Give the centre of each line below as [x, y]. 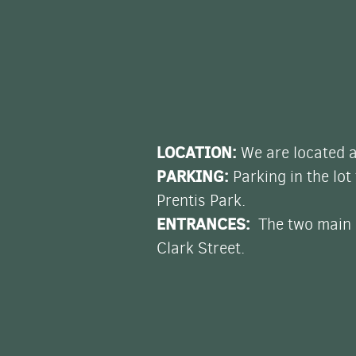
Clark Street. [201, 248]
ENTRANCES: [205, 224]
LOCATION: [199, 152]
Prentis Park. [201, 200]
